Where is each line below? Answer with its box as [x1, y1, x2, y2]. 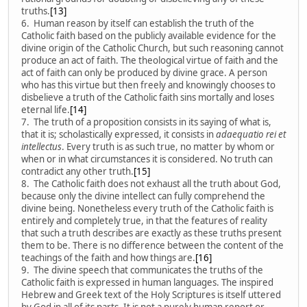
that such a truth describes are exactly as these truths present [21, 226, 282, 239]
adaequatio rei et [216, 127, 286, 140]
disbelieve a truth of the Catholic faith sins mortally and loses [21, 90, 274, 103]
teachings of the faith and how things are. [21, 251, 195, 264]
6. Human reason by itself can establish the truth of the [21, 16, 254, 29]
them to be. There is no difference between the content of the [21, 238, 284, 251]
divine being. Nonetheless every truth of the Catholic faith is [21, 201, 273, 214]
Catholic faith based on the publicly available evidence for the [21, 29, 276, 42]
